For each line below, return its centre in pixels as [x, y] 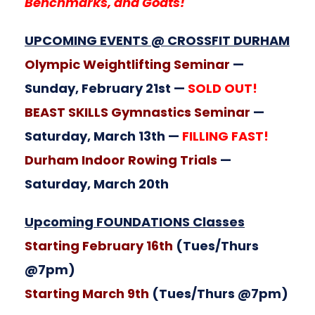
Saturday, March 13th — [103, 136]
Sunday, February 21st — [106, 88]
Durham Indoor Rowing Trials [121, 160]
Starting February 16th [100, 246]
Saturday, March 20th [97, 184]
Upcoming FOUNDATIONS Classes [135, 222]
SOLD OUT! [223, 88]
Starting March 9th [87, 294]
